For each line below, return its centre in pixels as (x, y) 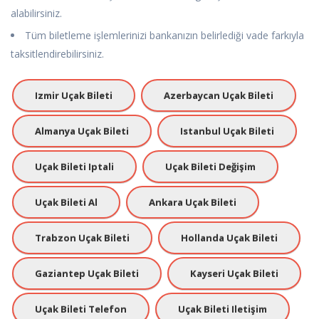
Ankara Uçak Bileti (193, 202)
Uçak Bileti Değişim (210, 166)
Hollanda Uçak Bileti (229, 237)
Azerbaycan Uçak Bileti (219, 95)
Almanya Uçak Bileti (82, 131)
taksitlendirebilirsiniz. (57, 53)
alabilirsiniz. (36, 13)
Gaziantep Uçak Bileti (87, 273)
